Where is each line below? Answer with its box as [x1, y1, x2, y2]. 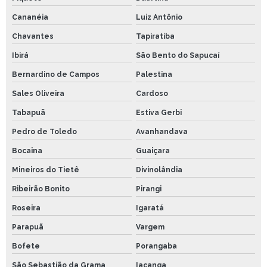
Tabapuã [12, 108, 45, 117]
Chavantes [12, 32, 54, 41]
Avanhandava [135, 128, 188, 136]
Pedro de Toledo [12, 128, 77, 136]
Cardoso [135, 89, 168, 98]
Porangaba [135, 242, 177, 251]
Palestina [135, 70, 172, 79]
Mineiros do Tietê [12, 166, 79, 175]
